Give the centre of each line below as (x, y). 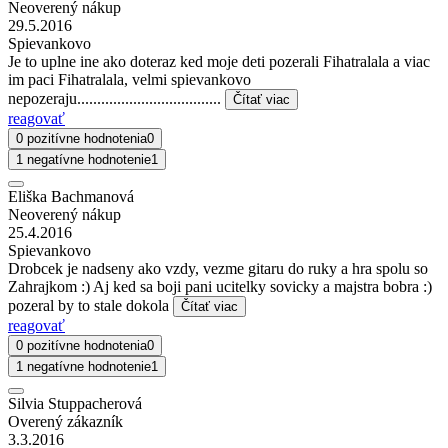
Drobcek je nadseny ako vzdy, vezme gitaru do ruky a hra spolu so (218, 268)
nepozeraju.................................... (116, 98)
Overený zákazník (65, 421)
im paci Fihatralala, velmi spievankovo (129, 79)
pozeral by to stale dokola (90, 305)
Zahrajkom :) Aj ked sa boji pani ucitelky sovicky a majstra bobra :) (220, 286)
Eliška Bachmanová (71, 196)
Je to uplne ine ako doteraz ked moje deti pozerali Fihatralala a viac (219, 61)
